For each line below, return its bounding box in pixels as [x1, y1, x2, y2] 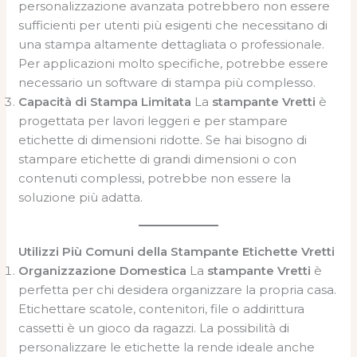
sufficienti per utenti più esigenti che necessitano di [18, 17, 328, 33]
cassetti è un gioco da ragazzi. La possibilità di [18, 320, 290, 335]
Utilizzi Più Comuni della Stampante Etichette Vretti [18, 244, 335, 259]
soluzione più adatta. [18, 189, 143, 205]
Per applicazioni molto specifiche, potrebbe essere [18, 55, 329, 71]
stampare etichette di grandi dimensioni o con [18, 151, 297, 167]
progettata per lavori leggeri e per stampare [18, 112, 288, 128]
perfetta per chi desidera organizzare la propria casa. [18, 282, 337, 297]
